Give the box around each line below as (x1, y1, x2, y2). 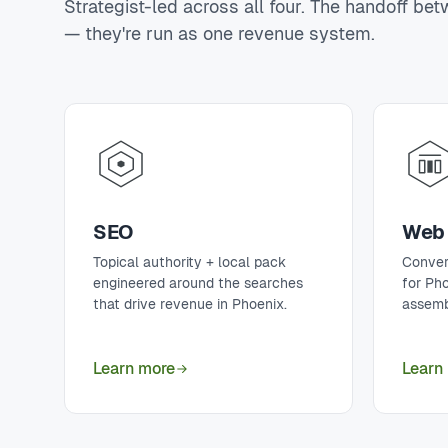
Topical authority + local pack (93, 254, 286, 270)
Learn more (93, 359, 175, 378)
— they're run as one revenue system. (64, 23, 375, 44)
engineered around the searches (93, 275, 303, 291)
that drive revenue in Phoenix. (93, 296, 287, 312)
